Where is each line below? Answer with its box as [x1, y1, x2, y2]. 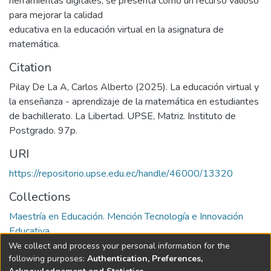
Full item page [27, 252, 89, 266]
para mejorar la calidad [9, 8, 103, 22]
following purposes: [8, 252, 87, 264]
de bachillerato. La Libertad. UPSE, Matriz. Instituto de [9, 109, 236, 123]
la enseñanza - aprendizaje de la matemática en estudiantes [9, 95, 259, 108]
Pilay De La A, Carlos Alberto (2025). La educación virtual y [9, 80, 259, 94]
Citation [9, 59, 51, 76]
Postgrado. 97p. [9, 124, 77, 137]
